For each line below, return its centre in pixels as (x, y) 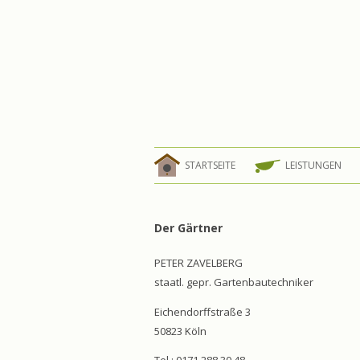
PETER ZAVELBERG (198, 263)
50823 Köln (180, 331)
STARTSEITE (210, 165)
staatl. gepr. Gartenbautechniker (234, 282)
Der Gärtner (188, 228)
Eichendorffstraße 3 (202, 311)
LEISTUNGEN (313, 165)
